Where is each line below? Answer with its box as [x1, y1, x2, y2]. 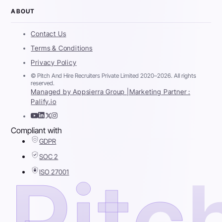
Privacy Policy [31, 58, 77, 66]
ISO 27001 [39, 167, 69, 176]
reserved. [31, 79, 55, 87]
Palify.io [31, 97, 56, 106]
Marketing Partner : [129, 87, 191, 96]
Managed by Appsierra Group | [31, 87, 129, 96]
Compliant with [11, 125, 62, 135]
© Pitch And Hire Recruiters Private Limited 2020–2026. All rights [31, 71, 197, 79]
